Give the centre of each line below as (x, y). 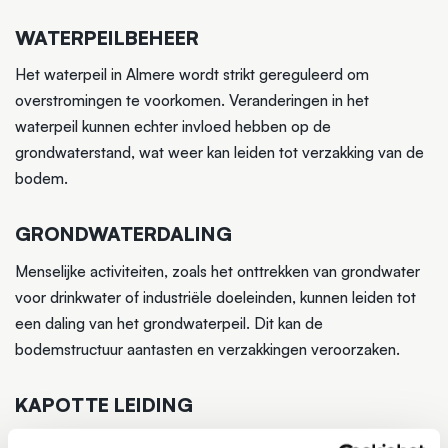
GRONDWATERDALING (123, 234)
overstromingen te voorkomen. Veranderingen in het (192, 101)
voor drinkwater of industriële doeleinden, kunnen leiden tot (215, 298)
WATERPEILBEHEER (107, 37)
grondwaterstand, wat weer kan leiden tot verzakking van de (219, 153)
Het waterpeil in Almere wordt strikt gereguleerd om (192, 75)
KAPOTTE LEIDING (104, 405)
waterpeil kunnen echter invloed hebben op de (173, 127)
